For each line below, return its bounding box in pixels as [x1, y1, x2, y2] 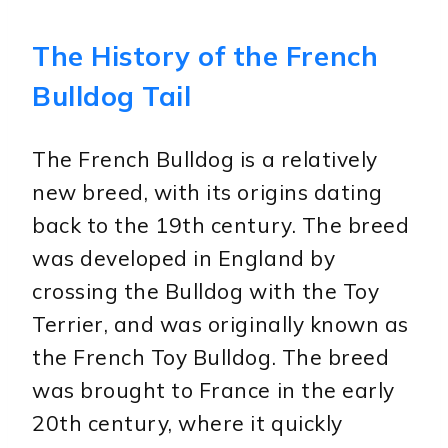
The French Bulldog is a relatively [32, 145, 378, 172]
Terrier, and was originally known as [32, 310, 409, 337]
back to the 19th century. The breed [32, 211, 410, 238]
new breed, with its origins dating [32, 178, 383, 205]
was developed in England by [32, 244, 336, 271]
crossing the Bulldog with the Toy [32, 277, 380, 304]
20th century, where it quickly [32, 409, 343, 436]
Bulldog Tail [32, 78, 192, 113]
